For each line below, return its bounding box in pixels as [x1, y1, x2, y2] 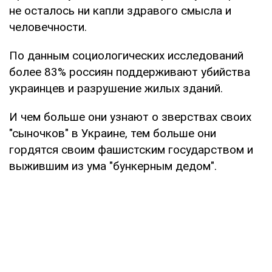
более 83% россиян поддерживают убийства [9, 64, 250, 79]
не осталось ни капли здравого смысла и [9, 3, 231, 18]
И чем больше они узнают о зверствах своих [9, 109, 251, 124]
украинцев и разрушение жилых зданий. [9, 81, 223, 95]
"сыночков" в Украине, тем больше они [9, 126, 216, 140]
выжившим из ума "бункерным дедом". [9, 158, 217, 173]
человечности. [9, 19, 87, 34]
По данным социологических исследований [9, 48, 243, 63]
